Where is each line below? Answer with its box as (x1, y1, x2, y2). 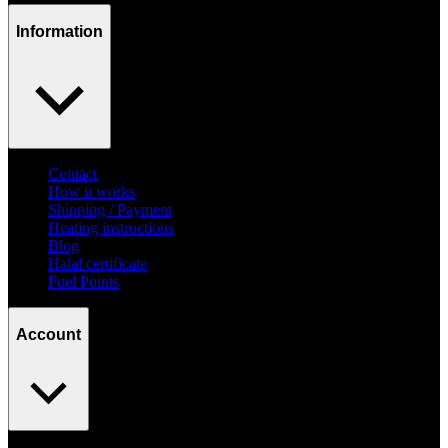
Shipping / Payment (48, 201, 172, 219)
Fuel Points (48, 273, 119, 291)
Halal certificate (48, 255, 147, 273)
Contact (48, 165, 97, 183)
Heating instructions (48, 219, 174, 237)
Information (16, 22, 103, 40)
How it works (48, 183, 135, 201)
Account (16, 325, 81, 343)
